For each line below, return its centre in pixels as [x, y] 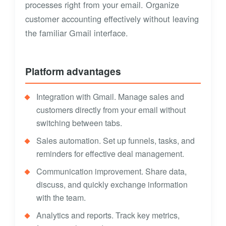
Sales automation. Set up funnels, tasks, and [116, 140]
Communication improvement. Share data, [111, 171]
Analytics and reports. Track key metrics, [108, 215]
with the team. [61, 197]
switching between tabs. [79, 123]
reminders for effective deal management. [110, 153]
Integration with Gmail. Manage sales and [110, 96]
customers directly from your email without [111, 109]
